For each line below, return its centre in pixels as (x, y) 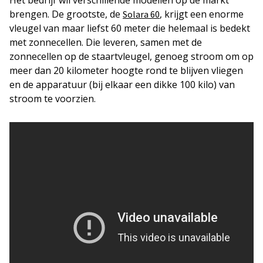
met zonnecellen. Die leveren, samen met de (106, 42)
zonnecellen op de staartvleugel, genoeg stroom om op (131, 56)
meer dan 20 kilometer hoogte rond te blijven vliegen (126, 70)
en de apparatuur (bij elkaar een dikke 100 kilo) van (122, 85)
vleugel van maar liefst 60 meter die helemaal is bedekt (130, 28)
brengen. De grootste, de (66, 14)
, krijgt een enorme (202, 14)
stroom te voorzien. (53, 99)
